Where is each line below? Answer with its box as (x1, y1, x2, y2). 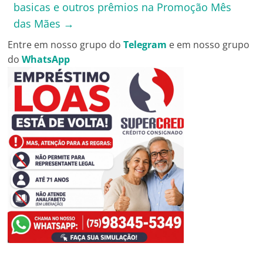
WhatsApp (22, 52, 70, 66)
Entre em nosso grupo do (8, 38, 124, 51)
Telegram (123, 38, 167, 51)
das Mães (14, 16, 64, 31)
